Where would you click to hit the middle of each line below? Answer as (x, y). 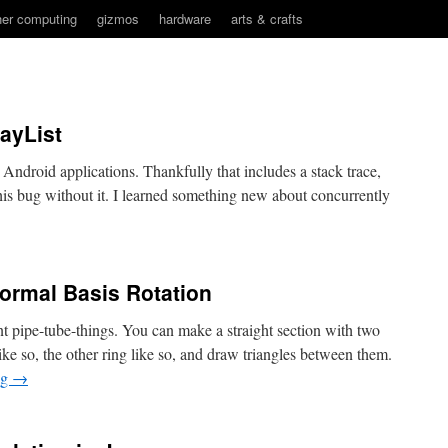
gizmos (118, 18)
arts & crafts (267, 18)
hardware (185, 18)
